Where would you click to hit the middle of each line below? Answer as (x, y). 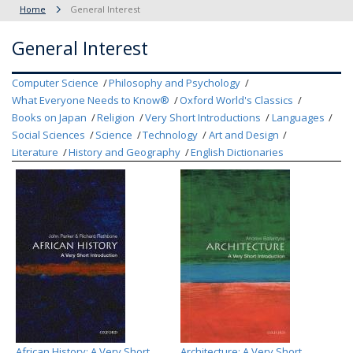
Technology (171, 135)
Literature (35, 152)
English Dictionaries (238, 152)
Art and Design (243, 135)
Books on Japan (49, 117)
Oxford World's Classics (237, 100)
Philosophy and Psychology (175, 83)
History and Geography (125, 152)
